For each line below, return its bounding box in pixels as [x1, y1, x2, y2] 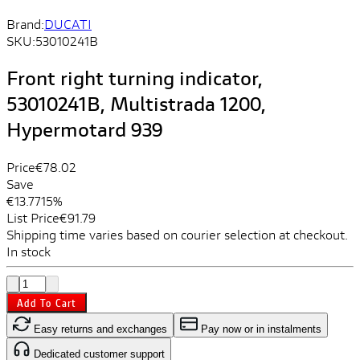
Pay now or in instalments [198, 322, 321, 335]
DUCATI [44, 15, 92, 32]
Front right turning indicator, [6, 64, 263, 91]
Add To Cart [16, 294, 77, 310]
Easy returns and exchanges [31, 322, 167, 335]
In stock [6, 242, 51, 260]
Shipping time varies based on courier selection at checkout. [6, 225, 348, 243]
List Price [6, 208, 59, 226]
